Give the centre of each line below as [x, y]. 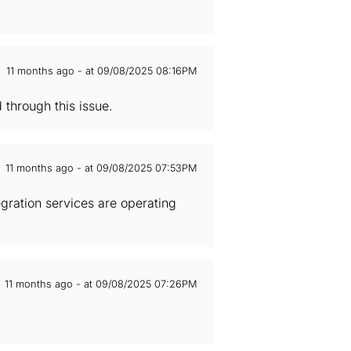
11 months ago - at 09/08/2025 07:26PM [101, 284]
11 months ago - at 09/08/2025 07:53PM [101, 168]
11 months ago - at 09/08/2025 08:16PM [102, 71]
